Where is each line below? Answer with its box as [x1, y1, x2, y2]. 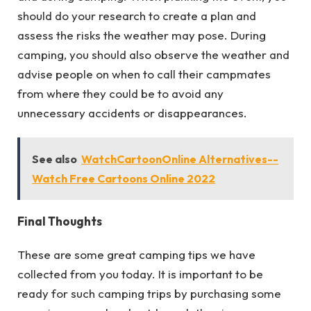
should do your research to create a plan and [17, 8, 256, 24]
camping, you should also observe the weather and [17, 47, 289, 62]
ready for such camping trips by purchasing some [17, 286, 281, 301]
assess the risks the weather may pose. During [17, 28, 266, 43]
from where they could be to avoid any [17, 86, 224, 101]
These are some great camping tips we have [17, 247, 255, 262]
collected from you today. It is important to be [17, 267, 263, 282]
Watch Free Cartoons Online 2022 [32, 171, 215, 185]
